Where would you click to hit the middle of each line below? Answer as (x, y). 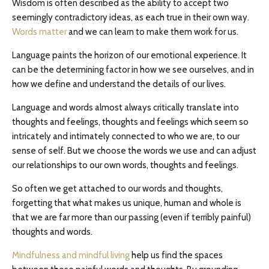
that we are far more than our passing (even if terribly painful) (131, 217)
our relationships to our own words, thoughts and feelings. (125, 165)
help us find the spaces (176, 255)
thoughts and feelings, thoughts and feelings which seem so (130, 122)
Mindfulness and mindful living (71, 255)
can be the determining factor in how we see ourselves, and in (133, 70)
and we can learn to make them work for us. (153, 32)
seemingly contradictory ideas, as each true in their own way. (131, 17)
